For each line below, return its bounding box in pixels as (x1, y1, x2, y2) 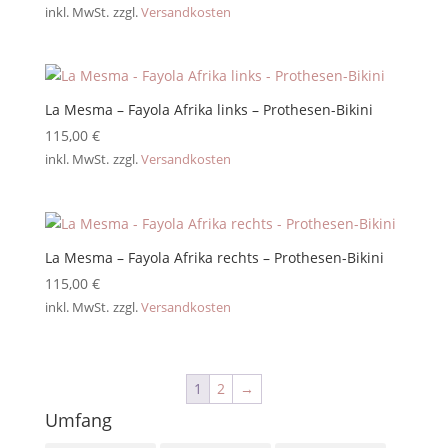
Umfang (44, 407, 112, 432)
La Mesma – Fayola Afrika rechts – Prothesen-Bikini (44, 247, 384, 267)
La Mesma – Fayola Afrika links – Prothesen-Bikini (44, 100, 373, 120)
